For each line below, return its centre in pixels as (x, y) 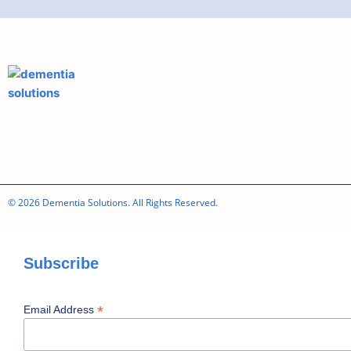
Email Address (60, 309)
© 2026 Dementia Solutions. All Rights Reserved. (113, 202)
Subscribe (61, 263)
